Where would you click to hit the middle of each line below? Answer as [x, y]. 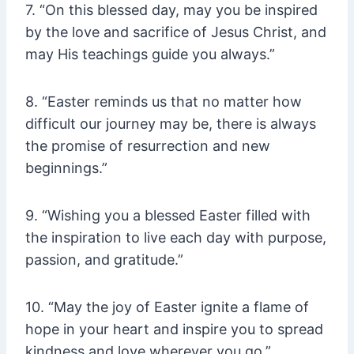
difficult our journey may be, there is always [171, 124]
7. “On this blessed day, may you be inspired [171, 10]
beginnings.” [66, 168]
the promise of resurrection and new [148, 146]
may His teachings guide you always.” [150, 55]
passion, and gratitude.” [104, 260]
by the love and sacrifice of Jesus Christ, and [176, 32]
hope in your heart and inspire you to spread [174, 330]
